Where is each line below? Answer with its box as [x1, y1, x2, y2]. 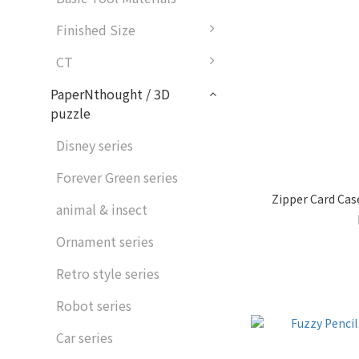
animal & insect [56, 200, 147, 219]
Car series [56, 328, 113, 347]
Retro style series [56, 264, 159, 283]
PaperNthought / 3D [50, 84, 170, 103]
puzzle [50, 103, 91, 123]
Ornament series [56, 232, 154, 251]
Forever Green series [56, 167, 178, 187]
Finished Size [56, 20, 135, 39]
